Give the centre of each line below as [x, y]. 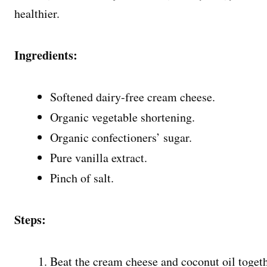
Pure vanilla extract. [99, 158]
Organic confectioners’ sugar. [121, 137]
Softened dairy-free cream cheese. [133, 97]
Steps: [30, 220]
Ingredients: [46, 55]
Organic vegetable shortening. [122, 117]
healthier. [37, 13]
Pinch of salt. [82, 178]
